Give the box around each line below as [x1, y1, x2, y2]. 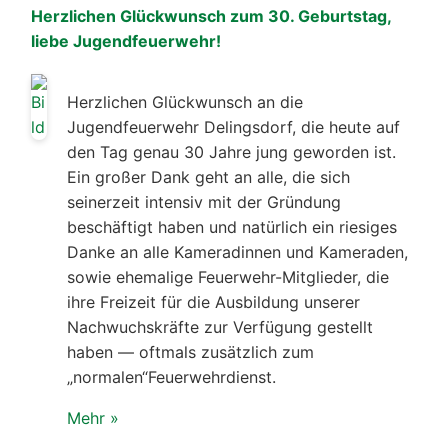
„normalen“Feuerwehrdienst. [67, 366, 276, 387]
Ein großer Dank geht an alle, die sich [67, 166, 350, 187]
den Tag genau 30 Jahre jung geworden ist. [67, 141, 396, 162]
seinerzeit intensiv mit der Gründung [67, 191, 341, 212]
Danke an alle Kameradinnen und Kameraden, [67, 241, 408, 262]
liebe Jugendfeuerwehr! [31, 30, 221, 51]
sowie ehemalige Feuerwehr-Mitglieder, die [67, 266, 389, 287]
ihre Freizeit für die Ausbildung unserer [67, 291, 360, 312]
